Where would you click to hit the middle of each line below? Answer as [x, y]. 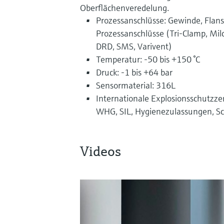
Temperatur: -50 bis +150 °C [148, 59]
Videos [100, 151]
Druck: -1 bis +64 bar [134, 72]
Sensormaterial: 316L [136, 85]
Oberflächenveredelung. [124, 7]
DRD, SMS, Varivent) [134, 46]
